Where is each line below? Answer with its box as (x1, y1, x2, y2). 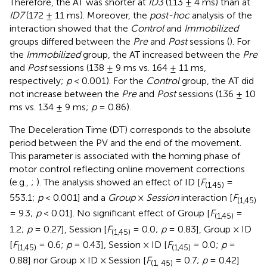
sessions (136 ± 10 (176, 88, 256, 100)
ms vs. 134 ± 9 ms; (10, 101, 91, 113)
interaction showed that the (10, 23, 131, 35)
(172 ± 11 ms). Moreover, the (24, 10, 150, 21)
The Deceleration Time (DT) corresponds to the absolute (10, 124, 251, 136)
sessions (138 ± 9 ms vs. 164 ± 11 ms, (46, 62, 206, 74)
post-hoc (150, 10, 190, 21)
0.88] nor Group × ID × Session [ (10, 254, 146, 266)
